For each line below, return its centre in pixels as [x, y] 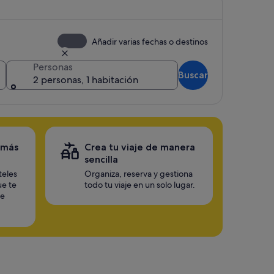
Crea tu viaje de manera [140, 147]
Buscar [193, 75]
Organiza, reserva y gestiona [139, 174]
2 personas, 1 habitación [86, 80]
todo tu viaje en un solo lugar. [140, 185]
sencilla [101, 159]
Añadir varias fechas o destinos [150, 42]
